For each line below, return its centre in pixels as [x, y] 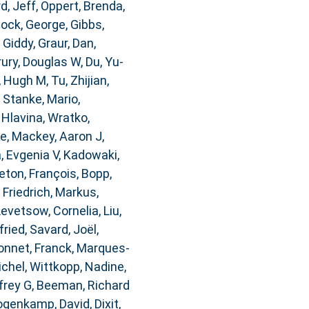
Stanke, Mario [40, 99]
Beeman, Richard [83, 286]
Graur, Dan [66, 43]
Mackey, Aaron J [57, 137]
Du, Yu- [104, 62]
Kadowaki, [91, 155]
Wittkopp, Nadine [77, 267]
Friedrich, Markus [49, 192]
